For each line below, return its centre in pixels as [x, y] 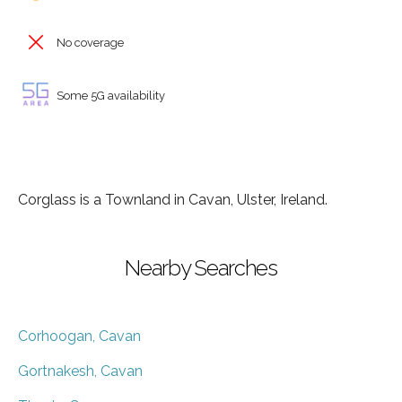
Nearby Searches [201, 267]
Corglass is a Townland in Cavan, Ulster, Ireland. [173, 199]
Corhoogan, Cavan [79, 336]
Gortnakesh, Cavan [80, 371]
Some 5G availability [109, 95]
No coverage [89, 43]
